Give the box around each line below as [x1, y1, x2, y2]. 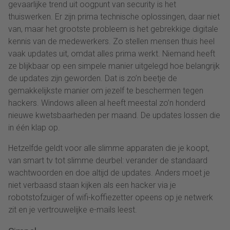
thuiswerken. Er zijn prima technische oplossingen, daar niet [8, 11, 220, 22]
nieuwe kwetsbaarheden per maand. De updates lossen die [8, 110, 220, 120]
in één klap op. [8, 122, 60, 132]
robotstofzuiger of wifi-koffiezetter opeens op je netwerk [8, 192, 213, 202]
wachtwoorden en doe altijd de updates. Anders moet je [8, 167, 210, 178]
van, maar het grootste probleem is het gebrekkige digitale [8, 24, 218, 34]
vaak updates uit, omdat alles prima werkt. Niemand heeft [8, 48, 215, 59]
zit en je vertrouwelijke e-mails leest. [8, 204, 137, 215]
